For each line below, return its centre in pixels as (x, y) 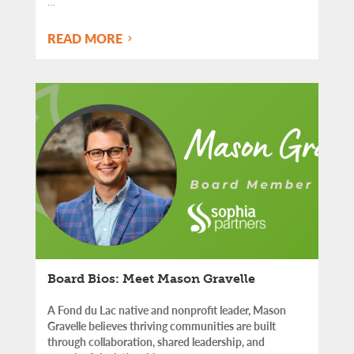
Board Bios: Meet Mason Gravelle (151, 278)
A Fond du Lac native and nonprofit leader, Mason (167, 309)
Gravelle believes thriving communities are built (162, 325)
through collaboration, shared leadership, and (156, 341)
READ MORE (87, 39)
